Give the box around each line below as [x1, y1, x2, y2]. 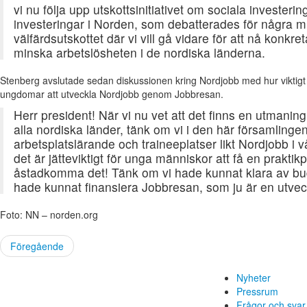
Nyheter [236, 271, 271, 285]
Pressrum [236, 284, 278, 299]
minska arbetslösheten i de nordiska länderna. [14, 44, 265, 62]
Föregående [10, 239, 64, 254]
